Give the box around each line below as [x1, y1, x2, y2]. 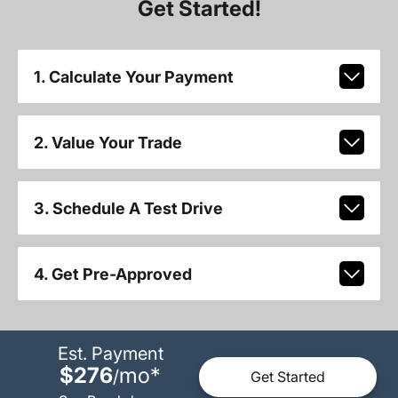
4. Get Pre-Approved [33, 264, 192, 283]
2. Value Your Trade [33, 132, 182, 152]
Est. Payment [57, 342, 163, 364]
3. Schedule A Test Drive [33, 198, 223, 218]
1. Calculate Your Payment [33, 67, 234, 86]
